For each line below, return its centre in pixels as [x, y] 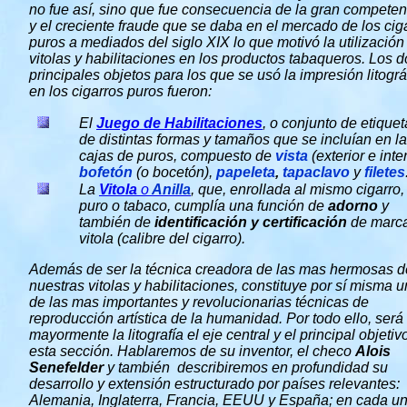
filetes [385, 172]
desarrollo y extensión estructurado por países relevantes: [214, 384]
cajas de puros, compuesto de [175, 156]
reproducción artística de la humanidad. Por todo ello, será [216, 318]
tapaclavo [316, 172]
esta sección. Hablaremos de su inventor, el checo [192, 351]
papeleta [246, 172]
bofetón [106, 172]
